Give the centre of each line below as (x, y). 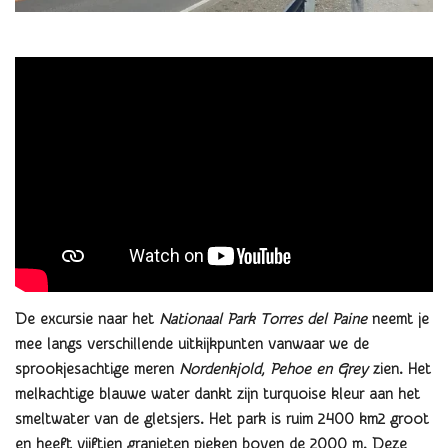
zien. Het (399, 370)
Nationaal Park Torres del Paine (265, 320)
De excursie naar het (87, 320)
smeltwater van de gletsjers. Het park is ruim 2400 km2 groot (222, 420)
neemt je (400, 320)
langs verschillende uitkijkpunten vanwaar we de (208, 345)
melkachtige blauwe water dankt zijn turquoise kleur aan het (217, 395)
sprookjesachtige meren (97, 370)
